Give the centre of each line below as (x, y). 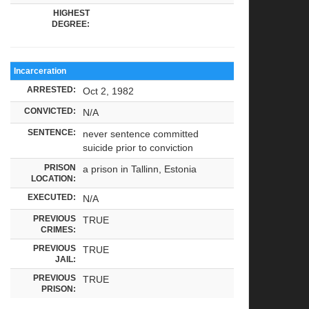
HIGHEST (72, 12)
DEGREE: (71, 23)
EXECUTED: (52, 197)
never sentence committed (141, 133)
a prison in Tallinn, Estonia (140, 169)
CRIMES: (59, 229)
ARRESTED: (52, 89)
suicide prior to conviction (138, 147)
